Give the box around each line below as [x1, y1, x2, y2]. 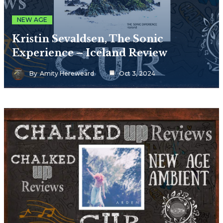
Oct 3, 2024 [117, 70, 155, 78]
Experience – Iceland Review [12, 46, 167, 59]
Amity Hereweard [40, 70, 94, 78]
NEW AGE [17, 15, 47, 23]
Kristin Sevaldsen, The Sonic [12, 32, 163, 45]
